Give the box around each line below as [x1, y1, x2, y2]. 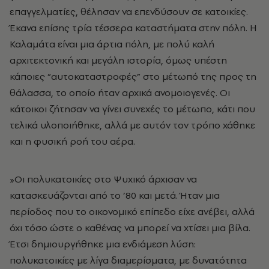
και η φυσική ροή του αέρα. [10, 134, 135, 148]
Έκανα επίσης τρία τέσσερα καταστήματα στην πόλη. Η [10, 21, 257, 35]
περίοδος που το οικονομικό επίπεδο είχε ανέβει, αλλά [10, 205, 255, 219]
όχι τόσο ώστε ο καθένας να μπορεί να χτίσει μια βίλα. [10, 221, 250, 235]
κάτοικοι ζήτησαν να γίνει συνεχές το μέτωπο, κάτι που [10, 102, 255, 116]
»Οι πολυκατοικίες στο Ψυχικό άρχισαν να [10, 172, 197, 186]
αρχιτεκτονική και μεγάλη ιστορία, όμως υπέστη [10, 53, 227, 67]
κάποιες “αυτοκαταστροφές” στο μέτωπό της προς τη [10, 70, 256, 83]
